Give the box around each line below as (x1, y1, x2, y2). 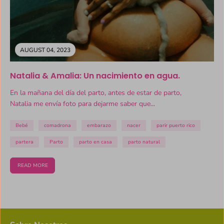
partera (15, 138, 33, 146)
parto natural (128, 138, 160, 146)
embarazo (87, 122, 111, 129)
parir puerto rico (156, 122, 195, 129)
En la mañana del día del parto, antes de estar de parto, (10, 88, 181, 98)
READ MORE (17, 162, 48, 169)
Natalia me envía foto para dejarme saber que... (10, 99, 155, 109)
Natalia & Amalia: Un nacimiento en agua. (10, 70, 180, 82)
